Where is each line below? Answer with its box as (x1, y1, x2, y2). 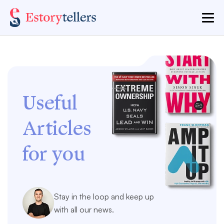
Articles (22, 116, 91, 141)
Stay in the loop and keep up (54, 191, 154, 201)
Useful (22, 90, 77, 116)
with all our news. (54, 204, 114, 214)
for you (22, 141, 85, 167)
